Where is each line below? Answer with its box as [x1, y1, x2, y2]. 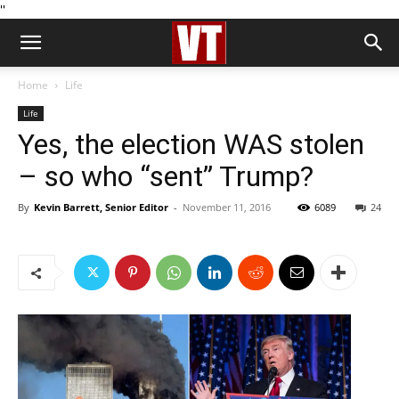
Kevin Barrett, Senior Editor [34, 200, 168, 214]
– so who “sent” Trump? [18, 159, 313, 193]
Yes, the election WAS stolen [18, 127, 364, 161]
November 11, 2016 [183, 200, 271, 214]
